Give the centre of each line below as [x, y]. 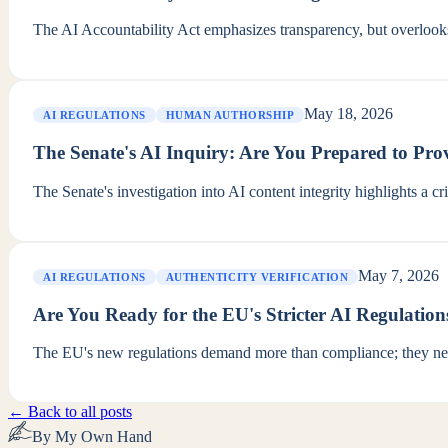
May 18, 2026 [349, 114]
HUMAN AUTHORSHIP [230, 115]
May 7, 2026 [399, 275]
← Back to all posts [70, 412]
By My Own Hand [92, 437]
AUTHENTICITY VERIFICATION [257, 276]
